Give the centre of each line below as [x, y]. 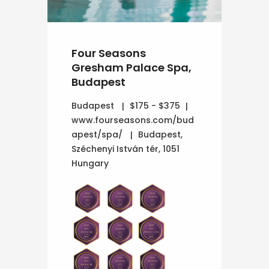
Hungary [90, 163]
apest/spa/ [98, 134]
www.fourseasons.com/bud [133, 120]
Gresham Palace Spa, [131, 67]
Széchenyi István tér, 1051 [125, 149]
